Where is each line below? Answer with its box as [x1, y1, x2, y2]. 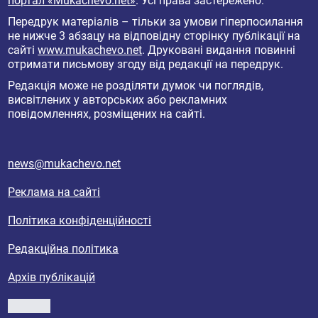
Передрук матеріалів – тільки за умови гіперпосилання [8, 14, 304, 28]
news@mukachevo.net [8, 156, 121, 170]
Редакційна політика [8, 241, 119, 256]
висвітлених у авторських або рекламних [8, 92, 228, 106]
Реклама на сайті [8, 185, 101, 199]
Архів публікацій [8, 270, 96, 284]
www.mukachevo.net [38, 43, 143, 57]
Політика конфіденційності [8, 213, 152, 227]
